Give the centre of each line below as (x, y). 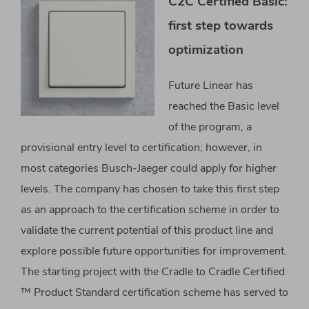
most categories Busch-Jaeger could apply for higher (149, 168)
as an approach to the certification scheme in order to (150, 209)
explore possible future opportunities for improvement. (154, 251)
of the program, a (210, 127)
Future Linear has (211, 85)
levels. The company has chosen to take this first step (150, 189)
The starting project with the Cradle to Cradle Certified (153, 271)
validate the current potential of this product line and (147, 230)
